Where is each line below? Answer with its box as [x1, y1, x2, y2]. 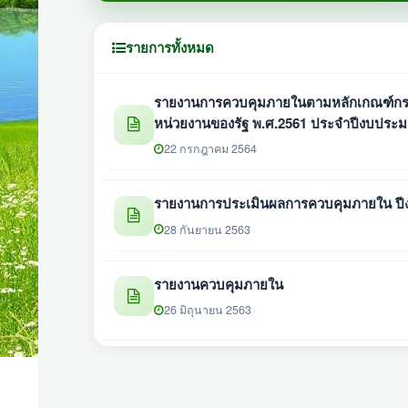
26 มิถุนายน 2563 [164, 301, 251, 319]
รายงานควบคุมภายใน [154, 273, 283, 294]
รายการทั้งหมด [126, 36, 214, 57]
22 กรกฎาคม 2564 [164, 140, 257, 158]
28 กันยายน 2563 [164, 220, 250, 238]
